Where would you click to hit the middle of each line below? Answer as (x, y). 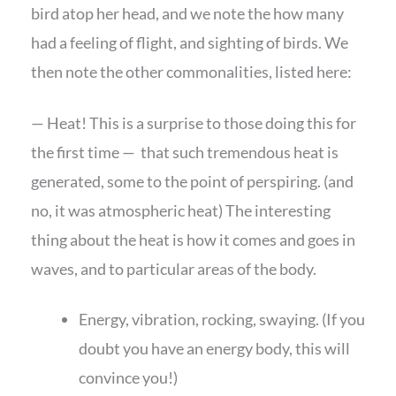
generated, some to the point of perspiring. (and (192, 181)
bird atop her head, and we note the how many (187, 14)
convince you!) (128, 378)
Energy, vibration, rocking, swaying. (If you (222, 320)
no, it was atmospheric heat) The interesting (181, 210)
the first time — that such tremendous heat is (185, 152)
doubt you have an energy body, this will (214, 349)
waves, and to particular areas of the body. (174, 268)
